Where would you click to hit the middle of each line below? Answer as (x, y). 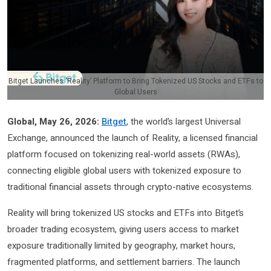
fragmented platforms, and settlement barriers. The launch (124, 262)
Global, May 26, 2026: (53, 121)
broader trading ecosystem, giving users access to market (123, 229)
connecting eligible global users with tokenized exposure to (124, 170)
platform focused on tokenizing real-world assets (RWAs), (124, 154)
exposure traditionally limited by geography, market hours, (121, 245)
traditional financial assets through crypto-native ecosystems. (130, 187)
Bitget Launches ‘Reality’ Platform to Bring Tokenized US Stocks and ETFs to (135, 81)
